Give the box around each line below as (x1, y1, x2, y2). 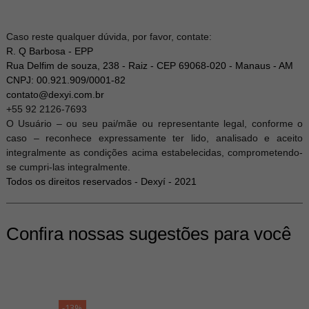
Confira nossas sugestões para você (6, 224, 291, 243)
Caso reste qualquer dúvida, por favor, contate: (6, 31, 212, 42)
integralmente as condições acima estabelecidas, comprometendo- (6, 147, 303, 158)
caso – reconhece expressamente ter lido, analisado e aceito (6, 132, 303, 143)
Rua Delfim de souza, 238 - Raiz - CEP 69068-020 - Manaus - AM (6, 60, 293, 71)
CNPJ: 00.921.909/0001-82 (6, 74, 126, 86)
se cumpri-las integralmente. (6, 161, 130, 172)
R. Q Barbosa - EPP (6, 46, 93, 57)
